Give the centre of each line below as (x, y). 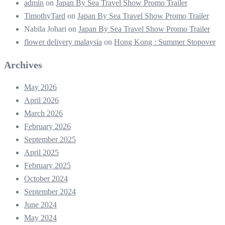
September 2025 (50, 139)
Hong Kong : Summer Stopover (165, 42)
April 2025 (41, 152)
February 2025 (47, 165)
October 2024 (46, 178)
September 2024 (50, 191)
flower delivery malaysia (63, 42)
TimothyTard (45, 16)
